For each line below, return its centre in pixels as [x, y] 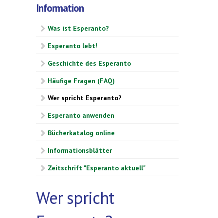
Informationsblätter [80, 150]
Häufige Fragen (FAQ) [81, 81]
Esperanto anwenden [81, 116]
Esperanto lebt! [73, 46]
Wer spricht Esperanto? [85, 98]
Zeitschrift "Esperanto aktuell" [97, 168]
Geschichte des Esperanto [89, 63]
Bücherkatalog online [81, 133]
